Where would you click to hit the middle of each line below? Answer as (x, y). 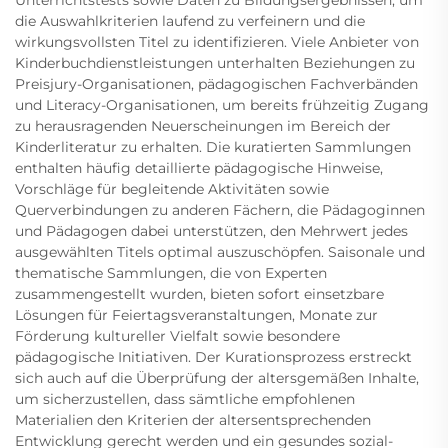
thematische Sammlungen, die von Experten (171, 273)
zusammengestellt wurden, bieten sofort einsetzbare (199, 294)
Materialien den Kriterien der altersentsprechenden (193, 420)
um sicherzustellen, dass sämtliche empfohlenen (185, 399)
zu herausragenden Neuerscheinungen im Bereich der (203, 126)
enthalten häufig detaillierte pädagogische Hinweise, (199, 168)
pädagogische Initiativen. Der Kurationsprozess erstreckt (213, 357)
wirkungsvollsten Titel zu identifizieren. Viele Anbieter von (217, 42)
